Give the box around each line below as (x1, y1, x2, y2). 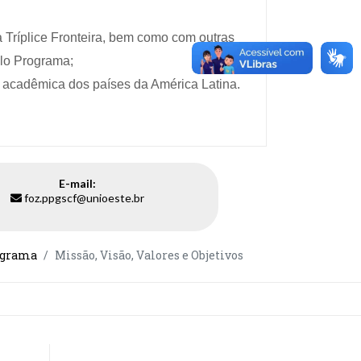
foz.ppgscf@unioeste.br (24, 190, 144, 205)
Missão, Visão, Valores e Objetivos (55, 247, 243, 263)
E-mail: (59, 176, 96, 190)
